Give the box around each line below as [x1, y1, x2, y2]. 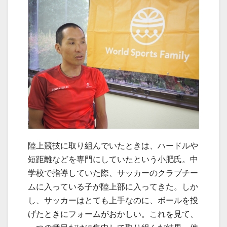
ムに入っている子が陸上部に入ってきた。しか [28, 181, 198, 192]
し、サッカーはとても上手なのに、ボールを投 [28, 195, 198, 205]
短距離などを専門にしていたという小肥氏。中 [28, 154, 198, 164]
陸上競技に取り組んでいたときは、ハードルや [28, 140, 198, 150]
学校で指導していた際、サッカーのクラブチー [28, 167, 198, 178]
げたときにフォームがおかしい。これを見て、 [28, 208, 198, 219]
